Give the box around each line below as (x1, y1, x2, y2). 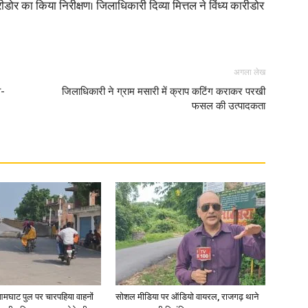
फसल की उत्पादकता (192, 99, 265, 112)
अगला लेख (234, 67, 265, 77)
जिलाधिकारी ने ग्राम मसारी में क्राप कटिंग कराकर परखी (62, 85, 265, 98)
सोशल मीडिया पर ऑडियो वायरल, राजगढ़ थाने (115, 291, 258, 302)
